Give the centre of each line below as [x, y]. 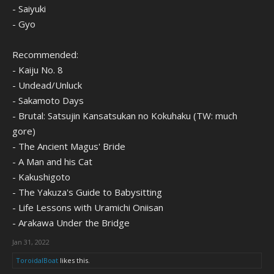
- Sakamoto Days [48, 100]
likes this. [74, 260]
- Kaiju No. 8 [38, 70]
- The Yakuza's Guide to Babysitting [87, 192]
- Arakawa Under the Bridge [71, 223]
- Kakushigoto [41, 177]
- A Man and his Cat [52, 161]
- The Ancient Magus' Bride [69, 146]
